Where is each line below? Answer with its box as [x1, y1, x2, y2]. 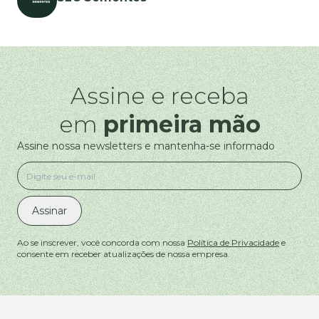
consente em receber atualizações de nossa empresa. [17, 249, 230, 259]
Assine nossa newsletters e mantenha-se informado [17, 140, 275, 152]
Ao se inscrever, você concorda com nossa [17, 237, 187, 248]
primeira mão [103, 110, 261, 138]
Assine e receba [70, 82, 249, 110]
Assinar [32, 204, 67, 217]
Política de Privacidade [187, 237, 279, 248]
